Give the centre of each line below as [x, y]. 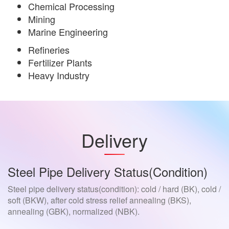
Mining [42, 19]
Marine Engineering [68, 32]
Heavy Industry [59, 75]
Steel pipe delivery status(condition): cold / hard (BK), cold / [114, 189]
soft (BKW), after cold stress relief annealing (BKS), [99, 200]
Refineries [49, 50]
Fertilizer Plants [60, 63]
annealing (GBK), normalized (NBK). [74, 212]
